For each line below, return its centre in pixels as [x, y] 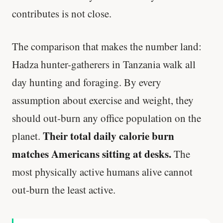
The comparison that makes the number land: [107, 46]
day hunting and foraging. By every [87, 82]
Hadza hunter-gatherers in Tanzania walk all [104, 64]
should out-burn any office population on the [107, 118]
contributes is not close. [62, 14]
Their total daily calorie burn [109, 136]
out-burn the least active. [64, 189]
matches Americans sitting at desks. [92, 154]
